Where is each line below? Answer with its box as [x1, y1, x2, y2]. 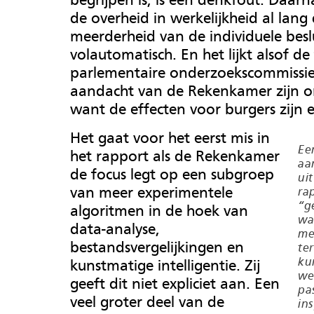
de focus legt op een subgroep [70, 165, 274, 183]
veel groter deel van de [70, 293, 224, 310]
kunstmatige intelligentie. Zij [70, 257, 260, 274]
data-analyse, [70, 220, 160, 238]
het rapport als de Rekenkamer [70, 147, 280, 165]
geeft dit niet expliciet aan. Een [70, 275, 280, 292]
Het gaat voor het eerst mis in [70, 129, 270, 146]
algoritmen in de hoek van [70, 202, 248, 219]
